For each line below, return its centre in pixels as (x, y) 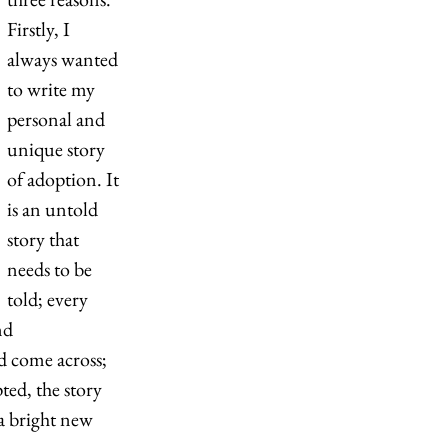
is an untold (54, 209)
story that (45, 239)
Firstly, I (40, 29)
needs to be (51, 269)
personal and (58, 119)
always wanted (64, 59)
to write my (53, 89)
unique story (58, 149)
